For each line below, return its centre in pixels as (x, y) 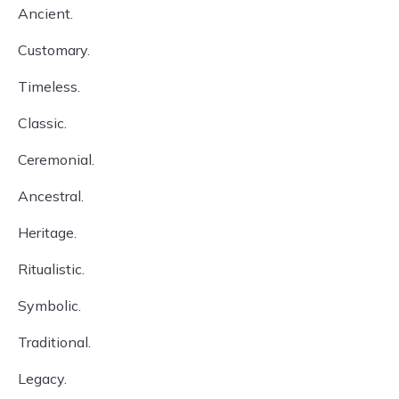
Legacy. (42, 379)
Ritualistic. (51, 269)
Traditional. (54, 342)
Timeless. (49, 86)
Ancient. (45, 13)
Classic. (42, 123)
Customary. (54, 50)
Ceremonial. (56, 159)
